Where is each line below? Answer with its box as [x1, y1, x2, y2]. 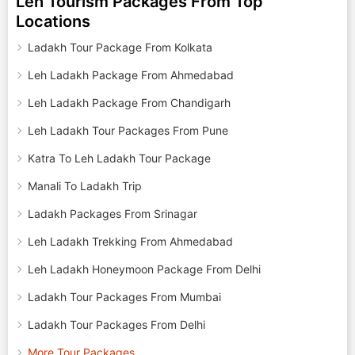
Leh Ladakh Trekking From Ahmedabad [28, 235, 233, 248]
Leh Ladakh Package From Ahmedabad [28, 68, 234, 82]
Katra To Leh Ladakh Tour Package [28, 151, 211, 165]
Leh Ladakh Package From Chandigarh [28, 96, 231, 109]
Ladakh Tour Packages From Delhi [28, 318, 205, 331]
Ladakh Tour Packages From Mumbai [28, 290, 221, 303]
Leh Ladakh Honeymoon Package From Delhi [28, 262, 261, 276]
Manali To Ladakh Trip [28, 179, 142, 193]
